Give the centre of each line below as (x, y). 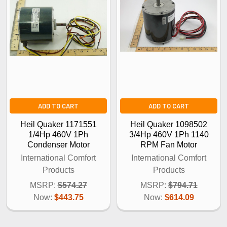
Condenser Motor (58, 144)
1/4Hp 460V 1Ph (58, 134)
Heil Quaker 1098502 (169, 124)
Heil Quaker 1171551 (58, 124)
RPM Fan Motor (169, 144)
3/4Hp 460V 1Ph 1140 (169, 134)
